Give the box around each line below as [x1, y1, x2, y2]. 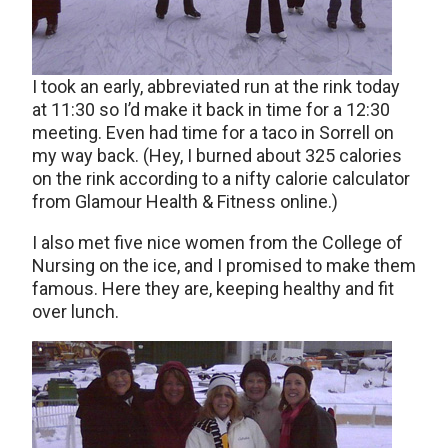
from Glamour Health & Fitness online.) [32, 191, 338, 212]
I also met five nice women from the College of [32, 232, 403, 253]
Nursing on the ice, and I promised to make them [32, 255, 416, 276]
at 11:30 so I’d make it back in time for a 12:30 [32, 99, 390, 120]
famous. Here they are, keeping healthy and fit [32, 278, 394, 299]
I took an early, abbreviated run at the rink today [32, 76, 400, 97]
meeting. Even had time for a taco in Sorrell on [32, 122, 394, 143]
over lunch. [32, 301, 119, 322]
